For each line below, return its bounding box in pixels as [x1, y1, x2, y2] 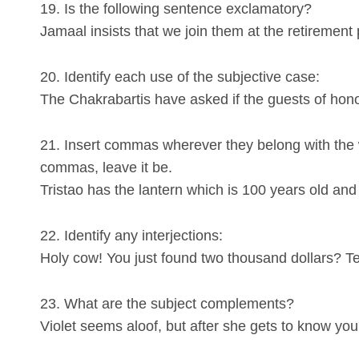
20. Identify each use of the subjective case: [40, 68, 320, 85]
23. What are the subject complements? [40, 295, 294, 312]
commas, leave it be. [40, 159, 172, 175]
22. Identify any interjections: [40, 227, 223, 244]
